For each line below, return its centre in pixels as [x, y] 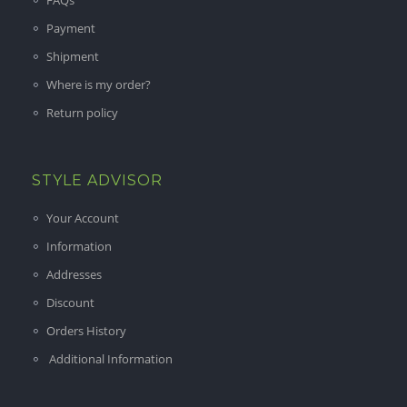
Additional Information [109, 359]
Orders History [86, 331]
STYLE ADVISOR [97, 180]
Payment [71, 28]
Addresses [74, 274]
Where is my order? [99, 84]
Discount [70, 303]
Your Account [83, 218]
